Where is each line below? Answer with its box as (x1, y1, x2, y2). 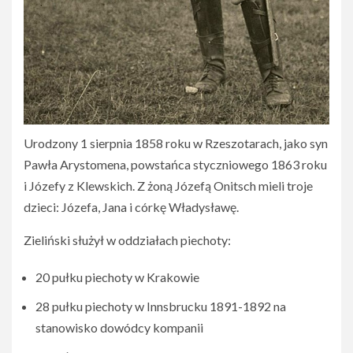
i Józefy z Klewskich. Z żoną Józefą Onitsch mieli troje (24, 178, 313, 194)
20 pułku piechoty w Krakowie (35, 269, 199, 285)
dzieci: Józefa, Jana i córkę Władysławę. (24, 199, 239, 215)
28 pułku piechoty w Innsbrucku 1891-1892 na (35, 299, 286, 314)
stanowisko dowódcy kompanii (35, 320, 203, 336)
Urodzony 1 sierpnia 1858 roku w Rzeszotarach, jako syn (24, 136, 328, 151)
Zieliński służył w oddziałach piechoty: (24, 232, 231, 248)
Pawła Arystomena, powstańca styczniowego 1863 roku (24, 157, 327, 173)
